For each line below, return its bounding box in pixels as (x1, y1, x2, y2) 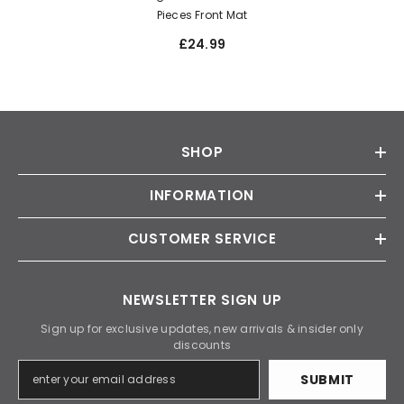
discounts (172, 336, 232, 353)
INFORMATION (149, 185, 255, 205)
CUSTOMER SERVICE (127, 228, 277, 248)
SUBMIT (299, 370, 355, 389)
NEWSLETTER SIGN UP (122, 289, 282, 309)
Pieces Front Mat (156, 6, 248, 23)
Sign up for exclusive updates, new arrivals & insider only (41, 320, 363, 336)
